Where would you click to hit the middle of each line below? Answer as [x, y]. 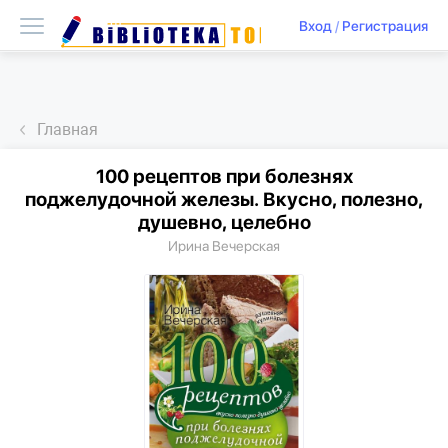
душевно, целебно [224, 222]
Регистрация [385, 26]
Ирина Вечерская [224, 246]
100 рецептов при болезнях [224, 176]
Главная [67, 129]
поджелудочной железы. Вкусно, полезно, [224, 199]
